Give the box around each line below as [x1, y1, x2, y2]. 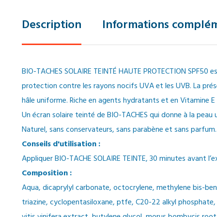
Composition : [22, 167, 72, 180]
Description [22, 16, 81, 34]
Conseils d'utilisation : [22, 138, 100, 151]
